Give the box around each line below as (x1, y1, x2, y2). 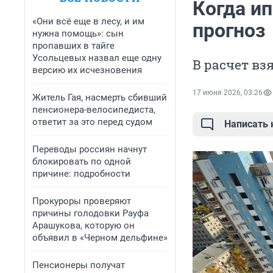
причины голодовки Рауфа (32, 208, 149, 219)
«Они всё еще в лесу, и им (32, 16, 144, 27)
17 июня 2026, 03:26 (193, 88, 263, 97)
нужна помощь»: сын (32, 28, 124, 39)
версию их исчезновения (32, 65, 142, 76)
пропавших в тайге (32, 40, 115, 51)
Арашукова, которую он (32, 220, 135, 231)
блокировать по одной (32, 156, 131, 167)
